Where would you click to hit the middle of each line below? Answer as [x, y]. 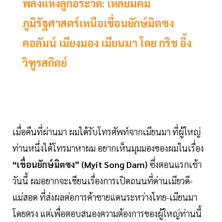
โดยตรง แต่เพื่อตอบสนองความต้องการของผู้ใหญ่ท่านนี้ [107, 214]
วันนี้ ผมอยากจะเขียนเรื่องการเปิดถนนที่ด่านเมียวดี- [103, 181]
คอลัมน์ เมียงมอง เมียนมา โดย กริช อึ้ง [107, 43]
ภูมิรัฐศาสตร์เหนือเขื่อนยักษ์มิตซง [98, 23]
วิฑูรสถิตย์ [45, 63]
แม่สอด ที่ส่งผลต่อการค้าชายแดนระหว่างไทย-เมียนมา [105, 197]
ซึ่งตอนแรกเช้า [176, 165]
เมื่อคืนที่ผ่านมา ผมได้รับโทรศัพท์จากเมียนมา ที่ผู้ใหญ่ [107, 132]
